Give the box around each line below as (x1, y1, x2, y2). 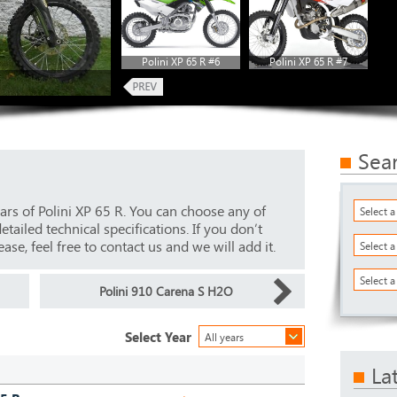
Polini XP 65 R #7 (269, 54, 347, 68)
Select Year (125, 328, 191, 346)
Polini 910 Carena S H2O (98, 283, 233, 300)
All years (205, 330, 244, 344)
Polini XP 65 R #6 (142, 54, 220, 68)
